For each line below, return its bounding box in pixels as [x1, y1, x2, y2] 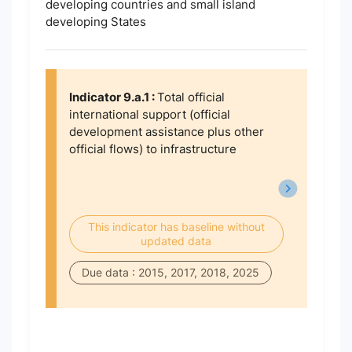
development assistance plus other [68, 124, 264, 139]
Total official [156, 90, 225, 104]
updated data [141, 234, 211, 247]
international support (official [68, 107, 230, 122]
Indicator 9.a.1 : [68, 90, 157, 104]
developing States [45, 14, 146, 29]
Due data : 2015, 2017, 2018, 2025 [81, 266, 259, 279]
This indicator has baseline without [87, 220, 265, 233]
